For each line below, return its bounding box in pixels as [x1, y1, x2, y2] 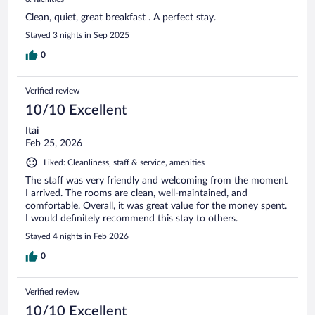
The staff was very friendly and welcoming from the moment [25, 175, 288, 186]
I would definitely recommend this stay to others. [25, 213, 238, 224]
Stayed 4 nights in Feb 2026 [25, 231, 129, 240]
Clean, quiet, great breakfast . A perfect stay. [25, 12, 216, 22]
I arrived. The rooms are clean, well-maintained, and [25, 188, 247, 198]
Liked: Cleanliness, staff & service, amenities [44, 157, 205, 167]
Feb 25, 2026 [25, 138, 82, 148]
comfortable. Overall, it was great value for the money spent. [25, 200, 287, 211]
